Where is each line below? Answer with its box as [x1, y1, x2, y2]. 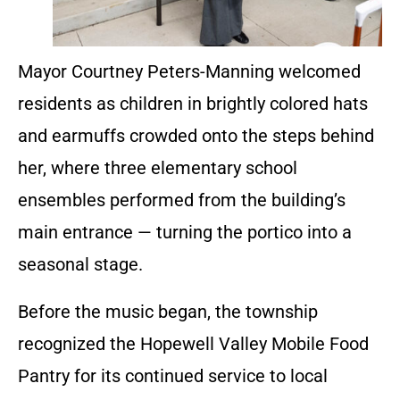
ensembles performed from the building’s [18, 188, 346, 211]
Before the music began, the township [18, 300, 318, 322]
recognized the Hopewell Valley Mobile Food [18, 332, 369, 354]
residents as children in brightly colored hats [18, 92, 368, 114]
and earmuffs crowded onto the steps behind [18, 124, 374, 146]
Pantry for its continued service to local [18, 364, 328, 387]
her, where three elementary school [18, 156, 297, 179]
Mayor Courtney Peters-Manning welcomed [18, 60, 361, 82]
